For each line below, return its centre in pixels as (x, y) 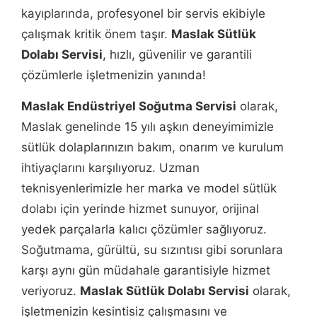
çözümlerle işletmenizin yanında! (114, 75)
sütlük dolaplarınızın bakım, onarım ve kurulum (152, 147)
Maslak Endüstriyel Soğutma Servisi (129, 106)
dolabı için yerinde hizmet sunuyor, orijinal (140, 208)
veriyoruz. (51, 290)
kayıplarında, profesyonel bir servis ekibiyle (143, 14)
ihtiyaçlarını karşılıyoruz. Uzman (110, 167)
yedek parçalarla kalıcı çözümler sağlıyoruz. (144, 229)
